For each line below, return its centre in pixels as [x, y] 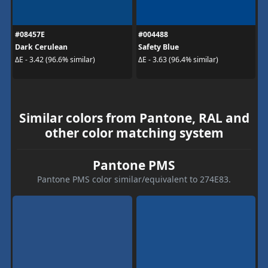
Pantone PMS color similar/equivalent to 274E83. [134, 179]
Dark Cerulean [41, 47]
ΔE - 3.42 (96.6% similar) [55, 60]
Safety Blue [159, 47]
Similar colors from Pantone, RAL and [134, 118]
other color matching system [134, 133]
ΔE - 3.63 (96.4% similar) [178, 60]
